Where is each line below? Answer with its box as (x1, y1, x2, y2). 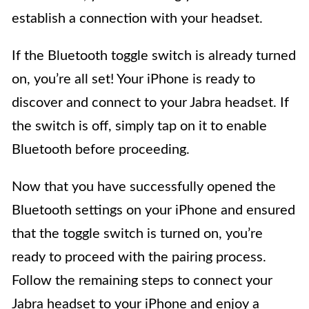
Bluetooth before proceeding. (12, 143, 190, 157)
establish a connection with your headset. (12, 12, 263, 26)
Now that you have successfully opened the (12, 180, 276, 195)
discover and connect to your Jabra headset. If (12, 96, 289, 110)
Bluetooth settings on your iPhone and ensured (12, 203, 295, 218)
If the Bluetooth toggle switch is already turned (12, 49, 296, 63)
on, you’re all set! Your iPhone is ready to (12, 72, 255, 87)
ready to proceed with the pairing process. (12, 250, 266, 265)
